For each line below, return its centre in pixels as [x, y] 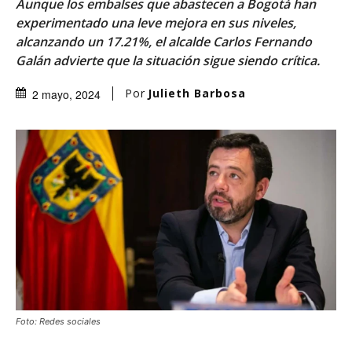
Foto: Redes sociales [58, 321]
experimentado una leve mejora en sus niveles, [156, 22]
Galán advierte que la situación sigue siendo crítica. [168, 60]
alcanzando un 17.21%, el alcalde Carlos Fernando [164, 41]
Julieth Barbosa [197, 93]
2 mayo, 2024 [66, 94]
